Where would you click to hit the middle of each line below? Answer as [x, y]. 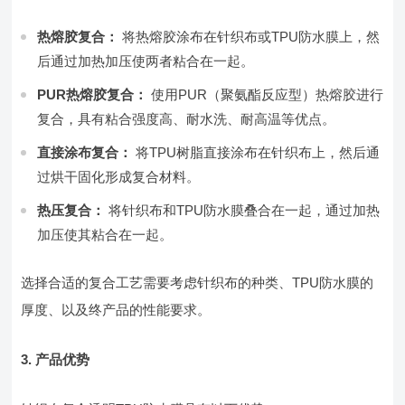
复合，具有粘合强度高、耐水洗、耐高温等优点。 [187, 119]
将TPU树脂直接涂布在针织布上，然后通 [256, 152]
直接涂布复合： [85, 152]
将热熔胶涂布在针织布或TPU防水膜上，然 [250, 37]
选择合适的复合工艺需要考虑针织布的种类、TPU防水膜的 [198, 283]
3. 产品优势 [56, 359]
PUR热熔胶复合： [93, 94]
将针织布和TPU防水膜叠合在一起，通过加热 [243, 210]
